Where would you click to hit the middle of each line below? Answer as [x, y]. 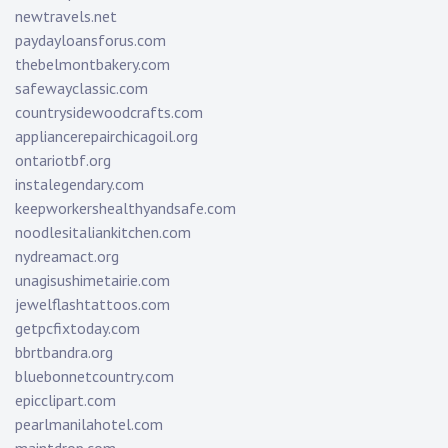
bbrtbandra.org [64, 352]
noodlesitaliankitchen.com [103, 232]
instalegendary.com [79, 184]
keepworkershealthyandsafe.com [125, 208]
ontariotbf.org [63, 160]
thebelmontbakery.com [92, 64]
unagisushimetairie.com [92, 280]
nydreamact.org [67, 256]
